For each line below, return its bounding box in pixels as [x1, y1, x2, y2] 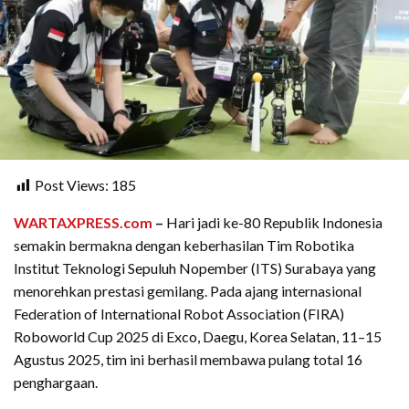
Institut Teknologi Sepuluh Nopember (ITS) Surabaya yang [14, 259, 376, 278]
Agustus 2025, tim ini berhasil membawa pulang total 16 [14, 351, 362, 369]
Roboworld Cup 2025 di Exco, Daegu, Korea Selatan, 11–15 [14, 328, 382, 346]
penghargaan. [14, 373, 98, 392]
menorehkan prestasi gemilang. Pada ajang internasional [14, 282, 362, 300]
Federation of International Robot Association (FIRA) [14, 305, 344, 323]
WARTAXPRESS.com [14, 214, 152, 232]
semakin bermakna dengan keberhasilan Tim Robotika [14, 236, 354, 255]
